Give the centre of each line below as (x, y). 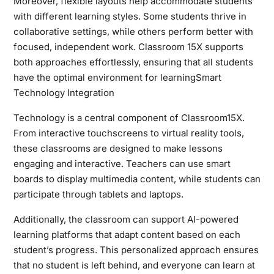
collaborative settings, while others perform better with (133, 31)
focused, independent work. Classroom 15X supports (128, 46)
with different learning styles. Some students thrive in (130, 16)
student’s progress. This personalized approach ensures (136, 250)
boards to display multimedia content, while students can (137, 179)
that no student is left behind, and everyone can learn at (134, 265)
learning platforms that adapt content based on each (127, 234)
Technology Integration (64, 92)
